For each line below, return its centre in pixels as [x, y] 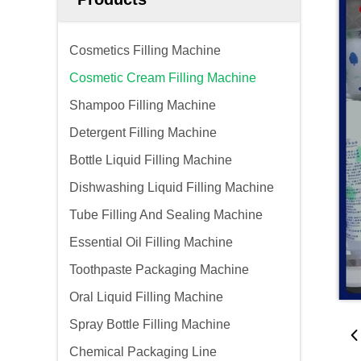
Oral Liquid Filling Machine [146, 297]
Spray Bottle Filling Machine [150, 324]
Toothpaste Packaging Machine [159, 270]
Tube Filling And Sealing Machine [166, 215]
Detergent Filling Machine [143, 133]
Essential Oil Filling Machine [151, 242]
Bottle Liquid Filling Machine [151, 160]
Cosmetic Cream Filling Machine [163, 78]
